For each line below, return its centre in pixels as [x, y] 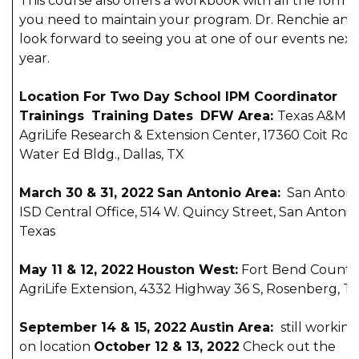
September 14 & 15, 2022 [103, 327]
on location [56, 346]
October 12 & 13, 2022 [167, 346]
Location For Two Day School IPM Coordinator [178, 96]
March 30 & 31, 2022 [87, 192]
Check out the [288, 346]
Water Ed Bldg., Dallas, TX [102, 154]
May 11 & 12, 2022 [77, 269]
